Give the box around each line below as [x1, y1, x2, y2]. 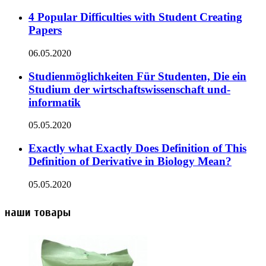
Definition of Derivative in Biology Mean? [28, 154, 232, 167]
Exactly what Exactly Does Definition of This [28, 141, 246, 154]
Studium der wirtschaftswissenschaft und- [28, 83, 230, 96]
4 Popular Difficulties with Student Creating [28, 11, 242, 24]
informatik [28, 96, 81, 109]
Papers [28, 24, 62, 37]
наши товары [5, 205, 71, 220]
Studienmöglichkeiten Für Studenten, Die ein [28, 69, 246, 83]
